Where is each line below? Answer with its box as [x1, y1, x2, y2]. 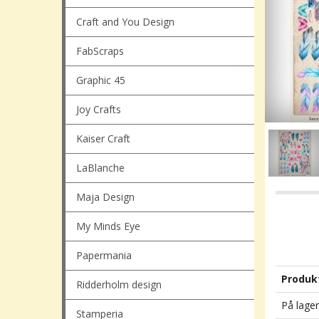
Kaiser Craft [76, 132, 130, 145]
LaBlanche [76, 161, 125, 174]
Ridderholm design [76, 278, 162, 291]
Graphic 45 [76, 73, 125, 87]
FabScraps [76, 44, 124, 58]
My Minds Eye [76, 219, 140, 233]
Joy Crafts [76, 103, 121, 116]
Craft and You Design [76, 15, 174, 28]
